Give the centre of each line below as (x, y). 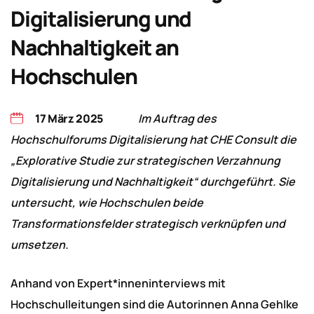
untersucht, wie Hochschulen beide (107, 203)
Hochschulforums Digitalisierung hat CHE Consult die (153, 139)
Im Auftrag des (178, 118)
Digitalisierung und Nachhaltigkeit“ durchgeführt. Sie (153, 182)
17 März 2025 (69, 118)
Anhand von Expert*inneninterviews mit (118, 283)
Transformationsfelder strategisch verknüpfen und (148, 224)
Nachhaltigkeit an (95, 47)
